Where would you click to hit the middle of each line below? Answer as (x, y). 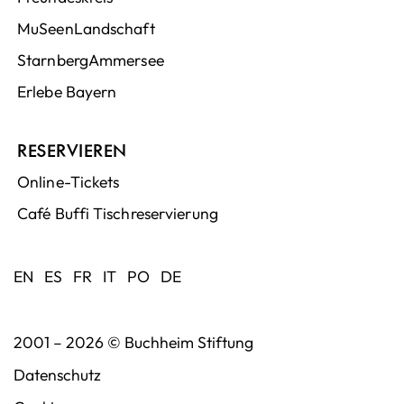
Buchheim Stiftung (189, 342)
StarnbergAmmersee (91, 60)
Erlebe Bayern (67, 91)
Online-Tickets (69, 181)
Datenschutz (57, 374)
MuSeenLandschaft (86, 28)
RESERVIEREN (72, 150)
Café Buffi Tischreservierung (118, 213)
